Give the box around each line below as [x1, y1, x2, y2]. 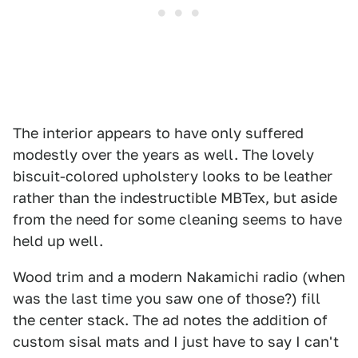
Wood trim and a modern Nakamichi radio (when [13, 268, 345, 286]
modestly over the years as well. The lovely [13, 146, 314, 164]
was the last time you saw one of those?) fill [13, 290, 320, 308]
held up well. [13, 233, 103, 250]
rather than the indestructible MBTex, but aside [13, 189, 337, 207]
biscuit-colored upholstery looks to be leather [13, 168, 332, 185]
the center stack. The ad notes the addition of [13, 312, 328, 329]
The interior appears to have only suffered [13, 125, 304, 142]
